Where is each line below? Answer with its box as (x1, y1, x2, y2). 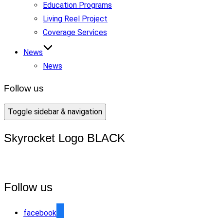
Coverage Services (43, 28, 107, 37)
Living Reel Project (43, 14, 108, 23)
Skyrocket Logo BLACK (4, 131, 125, 145)
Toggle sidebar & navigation (8, 107, 102, 117)
